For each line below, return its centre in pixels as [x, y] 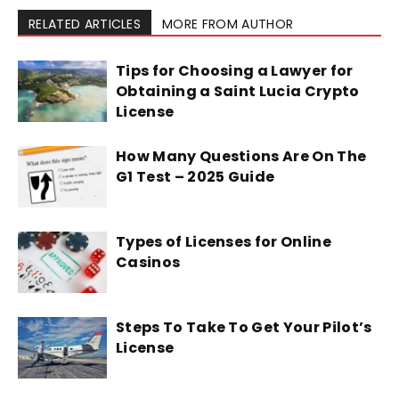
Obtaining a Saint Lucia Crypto [238, 92]
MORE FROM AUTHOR [228, 24]
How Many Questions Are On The [241, 157]
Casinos [150, 263]
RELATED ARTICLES [85, 24]
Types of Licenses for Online [224, 242]
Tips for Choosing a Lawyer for [235, 71]
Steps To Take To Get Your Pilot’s [244, 328]
